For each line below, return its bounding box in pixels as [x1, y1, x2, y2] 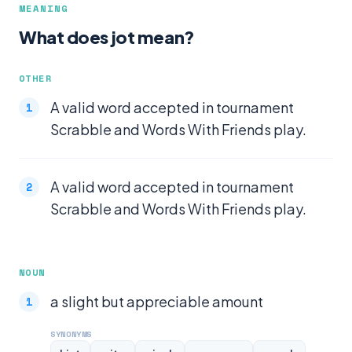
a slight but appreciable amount [50, 292, 263, 310]
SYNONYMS [50, 328, 93, 340]
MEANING [19, 2, 68, 15]
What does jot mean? [19, 26, 195, 48]
